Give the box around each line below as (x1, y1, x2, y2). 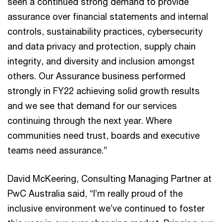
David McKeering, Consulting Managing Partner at (7, 172, 212, 184)
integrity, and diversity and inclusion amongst (7, 55, 195, 66)
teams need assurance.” (7, 144, 107, 156)
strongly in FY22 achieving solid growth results (7, 85, 200, 96)
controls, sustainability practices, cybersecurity (7, 25, 203, 37)
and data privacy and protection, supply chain (7, 40, 196, 52)
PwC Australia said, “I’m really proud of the (7, 187, 183, 199)
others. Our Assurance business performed (7, 70, 185, 81)
